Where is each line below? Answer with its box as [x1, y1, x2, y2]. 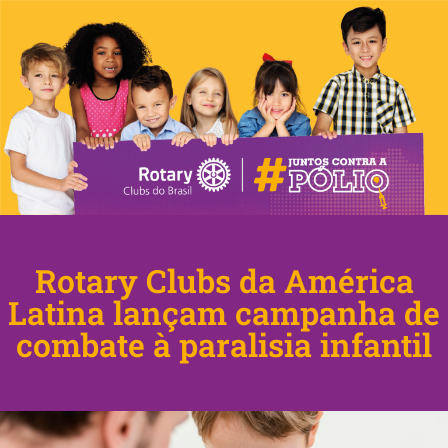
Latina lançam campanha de [8, 290, 440, 334]
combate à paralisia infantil [16, 322, 432, 366]
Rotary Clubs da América [34, 258, 414, 302]
